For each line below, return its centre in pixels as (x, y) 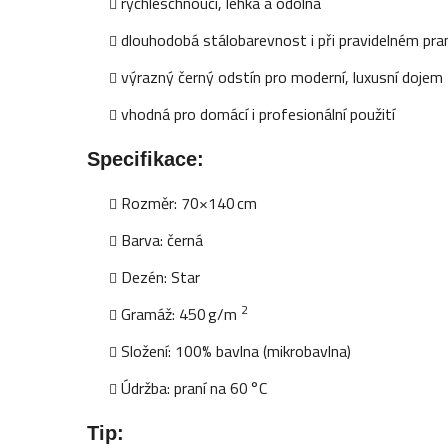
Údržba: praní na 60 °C (194, 387)
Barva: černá (162, 239)
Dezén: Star (161, 276)
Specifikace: (146, 158)
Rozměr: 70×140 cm (189, 202)
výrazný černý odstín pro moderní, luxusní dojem (282, 76)
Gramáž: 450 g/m (181, 313)
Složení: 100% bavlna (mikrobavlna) (236, 350)
